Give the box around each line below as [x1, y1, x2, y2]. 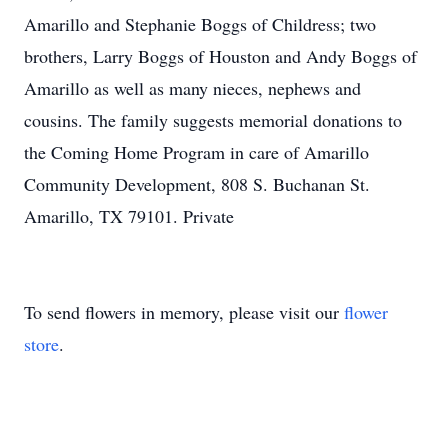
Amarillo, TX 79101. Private [24, 204, 234, 228]
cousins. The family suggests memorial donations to [24, 108, 402, 132]
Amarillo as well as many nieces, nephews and [24, 76, 361, 100]
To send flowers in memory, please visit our [24, 300, 344, 324]
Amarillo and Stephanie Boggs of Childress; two [24, 12, 376, 36]
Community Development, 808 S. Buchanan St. [24, 172, 370, 196]
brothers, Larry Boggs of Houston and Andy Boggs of [24, 44, 417, 68]
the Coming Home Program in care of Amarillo [24, 140, 369, 164]
